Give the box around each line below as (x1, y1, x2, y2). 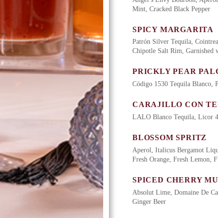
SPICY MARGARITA (132, 25, 214, 34)
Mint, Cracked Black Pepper (132, 5, 210, 13)
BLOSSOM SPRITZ (132, 133, 207, 142)
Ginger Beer (132, 198, 166, 206)
